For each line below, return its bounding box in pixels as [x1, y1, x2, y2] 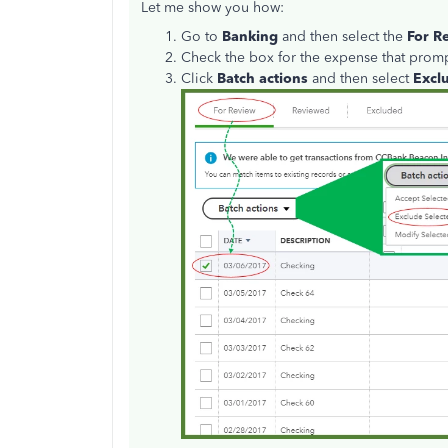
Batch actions [217, 70, 308, 88]
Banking [222, 28, 282, 46]
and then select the [282, 28, 407, 46]
